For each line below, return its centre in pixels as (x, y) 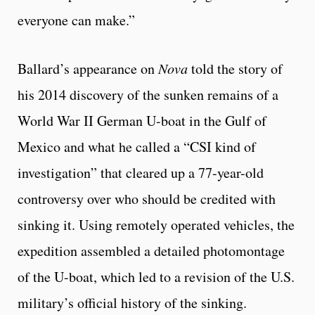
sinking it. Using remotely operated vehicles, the (156, 224)
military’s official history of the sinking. (132, 302)
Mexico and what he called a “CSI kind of (137, 146)
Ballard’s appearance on (88, 68)
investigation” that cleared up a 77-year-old (141, 172)
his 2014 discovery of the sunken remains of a (148, 94)
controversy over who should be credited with (147, 198)
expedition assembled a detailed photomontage (151, 250)
